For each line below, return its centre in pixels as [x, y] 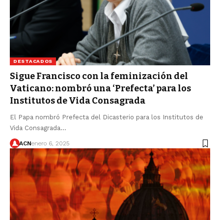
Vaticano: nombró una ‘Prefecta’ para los [100, 89]
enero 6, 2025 [50, 144]
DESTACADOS [33, 61]
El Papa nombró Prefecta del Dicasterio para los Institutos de [107, 117]
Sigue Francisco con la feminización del [99, 76]
